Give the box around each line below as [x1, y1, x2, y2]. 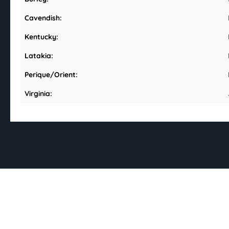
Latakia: [25, 51, 53, 61]
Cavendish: [25, 13, 62, 23]
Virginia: [25, 89, 52, 99]
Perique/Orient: [25, 70, 78, 80]
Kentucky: [25, 32, 58, 42]
